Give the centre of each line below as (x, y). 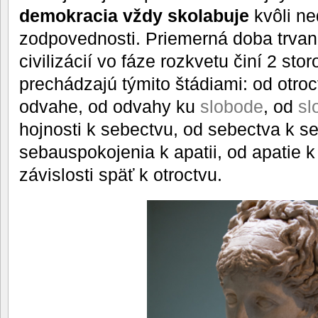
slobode (232, 106)
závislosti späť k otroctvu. (121, 174)
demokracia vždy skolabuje (134, 15)
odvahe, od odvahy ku (110, 106)
